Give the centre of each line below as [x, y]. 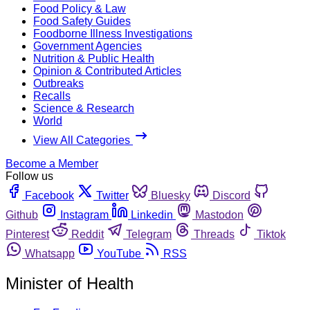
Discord [231, 195]
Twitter [112, 195]
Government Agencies [88, 46]
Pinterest [27, 234]
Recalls [52, 95]
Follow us [29, 176]
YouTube [119, 253]
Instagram [84, 215]
